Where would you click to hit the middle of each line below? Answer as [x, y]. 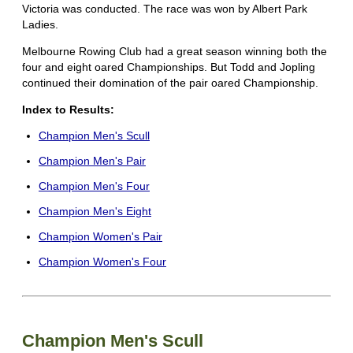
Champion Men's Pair [92, 161]
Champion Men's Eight [95, 212]
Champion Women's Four [102, 262]
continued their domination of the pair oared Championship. [170, 83]
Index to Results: [68, 110]
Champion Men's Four [94, 186]
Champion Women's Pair [100, 237]
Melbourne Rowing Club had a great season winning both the [175, 52]
